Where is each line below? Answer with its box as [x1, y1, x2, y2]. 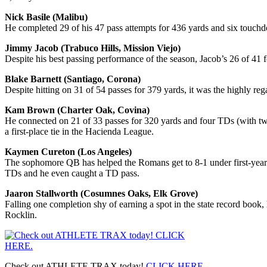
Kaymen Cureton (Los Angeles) [5, 146, 132, 157]
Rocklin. [5, 209, 37, 220]
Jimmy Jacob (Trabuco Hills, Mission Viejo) [5, 42, 181, 53]
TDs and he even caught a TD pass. [5, 167, 139, 178]
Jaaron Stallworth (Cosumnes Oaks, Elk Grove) [5, 188, 198, 198]
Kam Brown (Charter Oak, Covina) [5, 104, 150, 115]
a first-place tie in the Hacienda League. [5, 126, 154, 136]
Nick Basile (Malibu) [5, 11, 88, 22]
